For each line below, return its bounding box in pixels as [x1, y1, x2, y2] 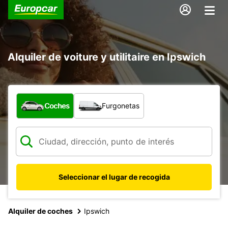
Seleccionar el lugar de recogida [58, 172, 170, 181]
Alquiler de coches [8, 206, 73, 215]
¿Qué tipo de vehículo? [16, 93, 107, 103]
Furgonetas [102, 101, 139, 110]
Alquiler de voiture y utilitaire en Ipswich [8, 50, 206, 63]
